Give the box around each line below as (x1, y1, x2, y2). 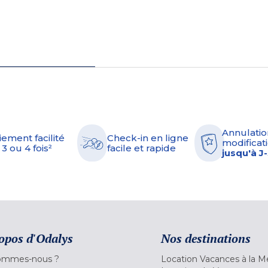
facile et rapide (107, 142, 176, 154)
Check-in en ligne (107, 132, 188, 144)
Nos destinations (161, 230, 251, 246)
